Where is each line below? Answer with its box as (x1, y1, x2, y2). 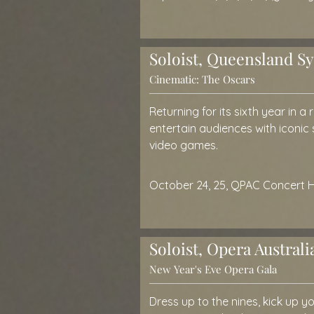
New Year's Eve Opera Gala (149, 262, 277, 276)
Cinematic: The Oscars (149, 72, 255, 86)
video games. (149, 138, 218, 152)
